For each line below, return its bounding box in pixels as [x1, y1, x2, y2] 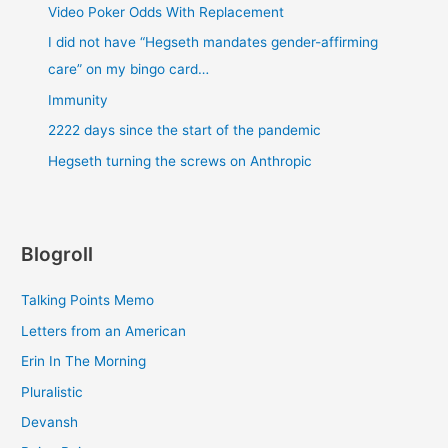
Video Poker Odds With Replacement [48, 3, 285, 20]
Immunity [48, 91, 109, 108]
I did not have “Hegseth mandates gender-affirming [48, 34, 379, 51]
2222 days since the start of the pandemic [48, 122, 322, 139]
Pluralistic [21, 383, 84, 400]
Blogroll [21, 242, 94, 267]
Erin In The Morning [21, 353, 147, 370]
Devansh [21, 413, 79, 430]
